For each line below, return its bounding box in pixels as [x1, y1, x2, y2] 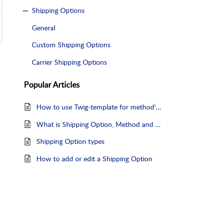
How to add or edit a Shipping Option [36, 154, 152, 164]
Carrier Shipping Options [32, 57, 107, 67]
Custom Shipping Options [32, 40, 111, 50]
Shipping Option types [36, 136, 105, 146]
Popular [24, 79, 53, 90]
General [32, 22, 55, 32]
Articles [53, 79, 80, 90]
